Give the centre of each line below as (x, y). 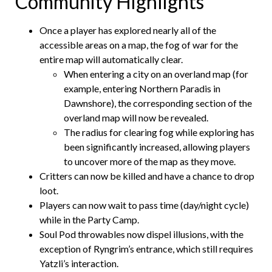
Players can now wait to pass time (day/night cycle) (144, 205)
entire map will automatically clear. (111, 59)
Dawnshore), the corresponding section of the (158, 103)
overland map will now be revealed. (136, 117)
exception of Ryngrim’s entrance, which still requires (146, 248)
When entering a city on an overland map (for (156, 73)
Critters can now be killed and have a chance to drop (147, 175)
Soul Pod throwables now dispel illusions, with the (141, 234)
